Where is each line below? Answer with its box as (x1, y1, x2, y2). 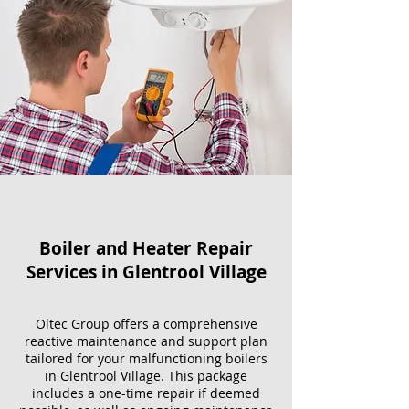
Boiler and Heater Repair (39, 236, 253, 260)
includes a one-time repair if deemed (32, 384, 260, 402)
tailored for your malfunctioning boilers (25, 350, 267, 367)
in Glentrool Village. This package (45, 367, 247, 384)
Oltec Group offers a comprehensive (35, 315, 257, 332)
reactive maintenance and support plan (25, 332, 267, 350)
